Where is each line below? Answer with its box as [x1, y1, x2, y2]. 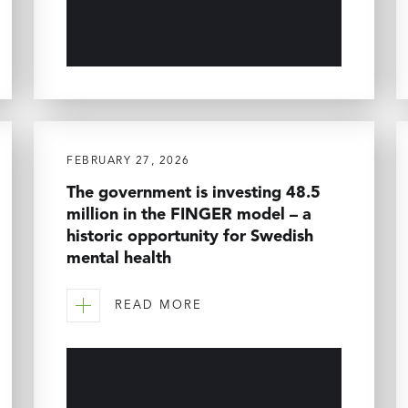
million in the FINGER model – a [66, 206, 311, 223]
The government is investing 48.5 [66, 184, 321, 201]
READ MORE [115, 300, 202, 312]
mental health [66, 250, 171, 267]
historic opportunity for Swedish [66, 228, 313, 245]
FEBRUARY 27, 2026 [66, 155, 190, 167]
